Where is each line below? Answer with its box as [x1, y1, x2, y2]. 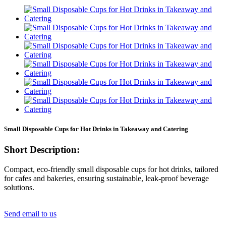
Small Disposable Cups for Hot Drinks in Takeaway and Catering [4, 125, 188, 133]
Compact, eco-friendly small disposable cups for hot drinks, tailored [4, 164, 218, 174]
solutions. [4, 183, 34, 192]
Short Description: [4, 144, 80, 155]
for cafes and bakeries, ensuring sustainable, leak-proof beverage [4, 174, 209, 183]
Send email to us [4, 209, 56, 218]
